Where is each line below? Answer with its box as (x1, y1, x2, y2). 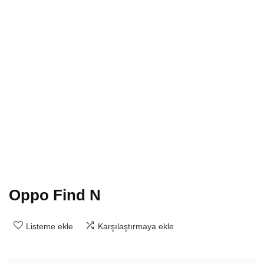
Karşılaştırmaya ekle (98, 221, 174, 231)
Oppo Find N (9, 186, 101, 204)
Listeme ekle (26, 221, 73, 231)
